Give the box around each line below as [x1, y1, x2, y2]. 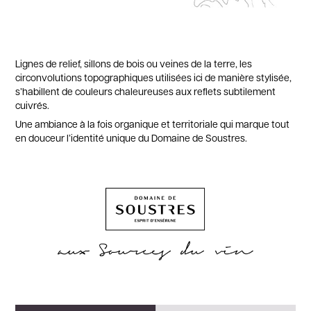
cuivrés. [15, 99, 50, 112]
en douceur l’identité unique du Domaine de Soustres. [15, 131, 248, 144]
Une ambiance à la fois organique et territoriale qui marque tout [15, 117, 290, 131]
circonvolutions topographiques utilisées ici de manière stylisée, [15, 71, 292, 84]
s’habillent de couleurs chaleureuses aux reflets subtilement [15, 85, 276, 98]
